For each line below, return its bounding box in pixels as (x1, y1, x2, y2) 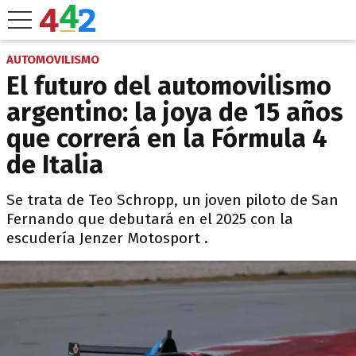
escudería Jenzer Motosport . (6, 229, 208, 247)
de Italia (6, 149, 103, 180)
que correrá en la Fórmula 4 (6, 123, 327, 153)
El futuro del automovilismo (6, 71, 331, 101)
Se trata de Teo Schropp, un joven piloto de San (6, 191, 339, 209)
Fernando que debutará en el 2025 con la (6, 210, 293, 228)
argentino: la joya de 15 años (6, 97, 343, 127)
